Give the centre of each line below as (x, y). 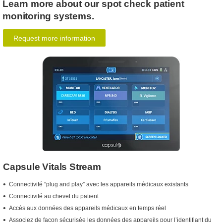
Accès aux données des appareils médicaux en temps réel (87, 208)
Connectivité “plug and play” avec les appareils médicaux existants (99, 184)
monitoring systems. (48, 16)
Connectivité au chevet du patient (54, 196)
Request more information (54, 38)
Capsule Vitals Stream (52, 167)
